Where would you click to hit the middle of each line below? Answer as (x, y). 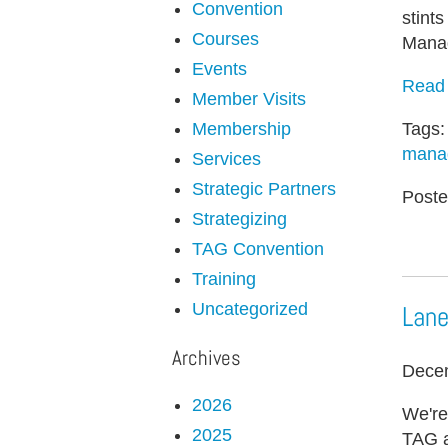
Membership (241, 129)
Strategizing (239, 219)
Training (224, 279)
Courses (225, 39)
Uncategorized (250, 309)
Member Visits (249, 99)
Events (219, 69)
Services (226, 159)
